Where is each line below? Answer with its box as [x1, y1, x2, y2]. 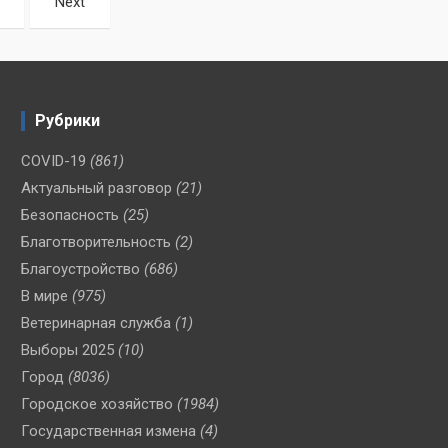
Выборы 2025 [20, 341, 114, 360]
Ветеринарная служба [20, 314, 171, 333]
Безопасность [20, 206, 119, 225]
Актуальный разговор [20, 179, 172, 198]
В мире [20, 287, 68, 306]
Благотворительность [20, 233, 171, 252]
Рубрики [34, 111, 100, 131]
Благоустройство [20, 260, 140, 279]
